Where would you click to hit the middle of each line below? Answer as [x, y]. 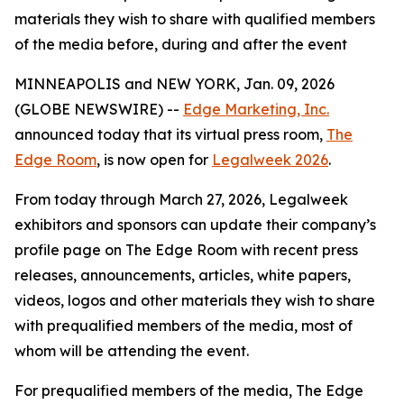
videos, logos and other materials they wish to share [195, 300]
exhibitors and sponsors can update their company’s [195, 225]
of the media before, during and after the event [181, 44]
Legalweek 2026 [270, 160]
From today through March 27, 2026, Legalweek [181, 199]
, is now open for [154, 160]
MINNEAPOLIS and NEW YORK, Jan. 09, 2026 [174, 84]
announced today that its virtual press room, [170, 134]
